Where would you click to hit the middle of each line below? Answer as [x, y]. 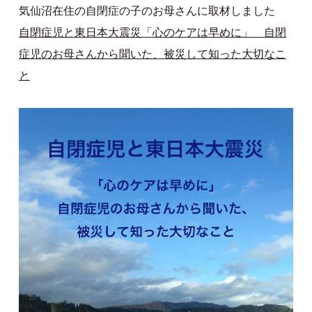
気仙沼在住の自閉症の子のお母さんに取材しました [147, 11]
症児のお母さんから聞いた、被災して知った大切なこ [152, 54]
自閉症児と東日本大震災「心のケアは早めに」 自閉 [152, 33]
